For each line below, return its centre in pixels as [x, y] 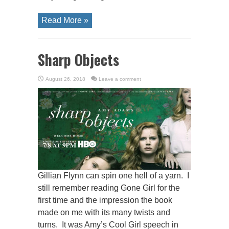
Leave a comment [120, 79]
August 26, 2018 [65, 79]
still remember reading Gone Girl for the [109, 188]
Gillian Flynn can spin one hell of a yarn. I [113, 176]
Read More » [65, 20]
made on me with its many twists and [104, 213]
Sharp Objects [78, 60]
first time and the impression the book [105, 200]
